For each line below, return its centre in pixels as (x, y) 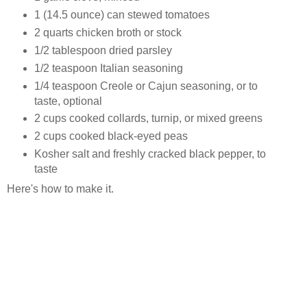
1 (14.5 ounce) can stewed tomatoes (122, 14)
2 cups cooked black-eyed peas (111, 136)
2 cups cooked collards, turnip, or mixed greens (148, 119)
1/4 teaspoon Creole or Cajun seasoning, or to (146, 86)
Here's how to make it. (60, 189)
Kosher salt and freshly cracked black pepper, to (150, 154)
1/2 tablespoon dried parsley (103, 50)
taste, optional (68, 101)
